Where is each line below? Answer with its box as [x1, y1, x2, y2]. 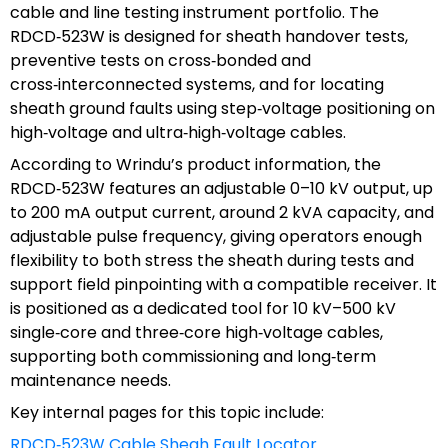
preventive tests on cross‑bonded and [10, 48, 311, 72]
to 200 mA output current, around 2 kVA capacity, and [10, 200, 434, 224]
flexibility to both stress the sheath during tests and [10, 248, 414, 272]
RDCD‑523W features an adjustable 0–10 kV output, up [10, 176, 433, 200]
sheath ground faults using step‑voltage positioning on [10, 96, 435, 120]
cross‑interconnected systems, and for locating [10, 72, 384, 96]
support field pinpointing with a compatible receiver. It [10, 272, 437, 296]
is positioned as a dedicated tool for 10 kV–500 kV [10, 296, 396, 320]
